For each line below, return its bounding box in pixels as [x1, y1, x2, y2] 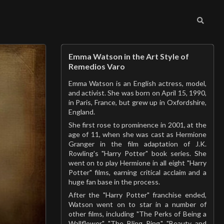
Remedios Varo [68, 61, 125, 71]
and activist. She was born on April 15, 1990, [68, 88, 206, 97]
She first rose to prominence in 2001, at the [68, 120, 206, 129]
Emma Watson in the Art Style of [68, 51, 189, 61]
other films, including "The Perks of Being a [68, 209, 206, 218]
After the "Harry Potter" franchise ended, [68, 190, 206, 199]
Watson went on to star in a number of [68, 200, 206, 208]
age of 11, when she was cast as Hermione [68, 130, 206, 138]
